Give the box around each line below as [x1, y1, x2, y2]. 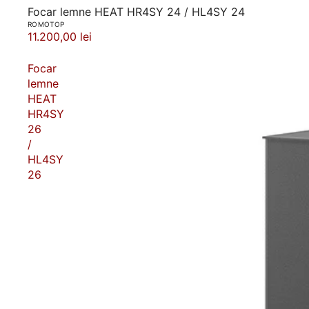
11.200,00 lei [28, 29, 92, 43]
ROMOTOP [28, 19, 65, 28]
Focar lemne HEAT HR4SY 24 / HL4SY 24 [28, 4, 245, 19]
